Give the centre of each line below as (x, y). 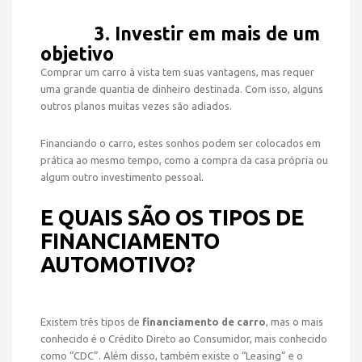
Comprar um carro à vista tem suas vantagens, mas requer (177, 72)
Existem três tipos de (91, 322)
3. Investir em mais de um (202, 34)
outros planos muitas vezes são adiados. (136, 106)
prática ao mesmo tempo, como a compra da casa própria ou (184, 160)
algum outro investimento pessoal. (122, 177)
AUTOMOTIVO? (118, 264)
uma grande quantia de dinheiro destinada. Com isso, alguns (182, 89)
